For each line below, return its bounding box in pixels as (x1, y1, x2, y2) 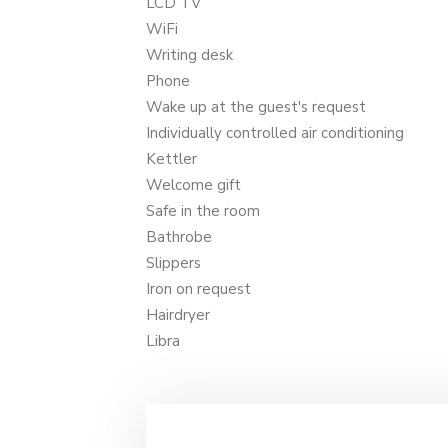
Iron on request (146, 278, 251, 299)
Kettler (146, 148, 197, 169)
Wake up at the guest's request (146, 96, 366, 117)
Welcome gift (146, 174, 241, 195)
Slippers (146, 252, 201, 273)
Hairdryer (146, 304, 210, 325)
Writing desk (146, 44, 233, 65)
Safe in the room (146, 200, 260, 221)
